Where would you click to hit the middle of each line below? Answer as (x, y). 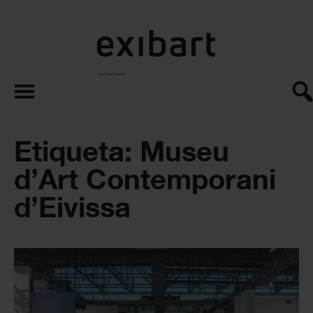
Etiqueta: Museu (122, 151)
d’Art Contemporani (145, 179)
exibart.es (180, 36)
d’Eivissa (72, 207)
